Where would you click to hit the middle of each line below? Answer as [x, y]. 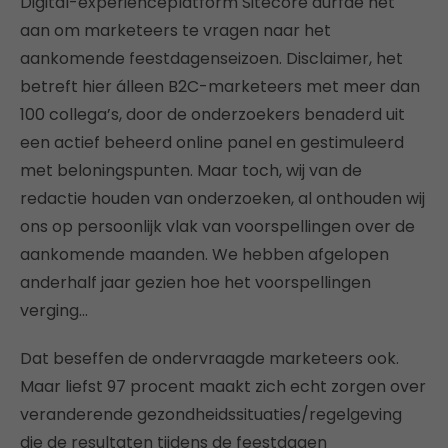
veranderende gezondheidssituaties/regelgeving [211, 414]
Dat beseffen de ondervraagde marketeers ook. [209, 358]
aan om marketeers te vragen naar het [175, 30]
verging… [54, 310]
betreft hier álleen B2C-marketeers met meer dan [220, 86]
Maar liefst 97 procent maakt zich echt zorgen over [223, 386]
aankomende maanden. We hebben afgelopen [204, 254]
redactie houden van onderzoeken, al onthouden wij [222, 198]
